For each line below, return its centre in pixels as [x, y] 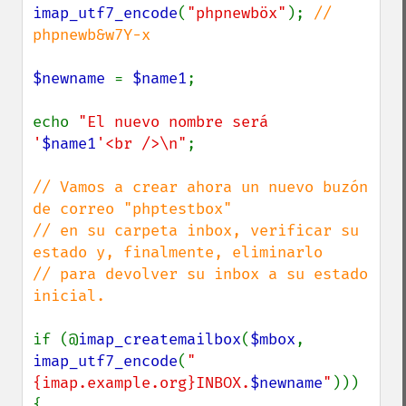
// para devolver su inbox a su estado [200, 274]
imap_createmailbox [159, 339]
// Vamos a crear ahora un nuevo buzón [200, 187]
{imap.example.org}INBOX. [141, 383]
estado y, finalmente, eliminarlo [178, 252]
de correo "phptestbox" [132, 209]
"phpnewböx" [237, 13]
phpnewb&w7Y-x [92, 35]
